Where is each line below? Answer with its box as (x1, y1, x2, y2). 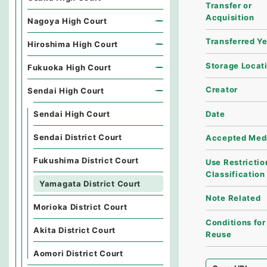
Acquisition (206, 12, 254, 22)
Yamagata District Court (39, 179, 141, 188)
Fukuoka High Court (27, 63, 111, 72)
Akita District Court (33, 225, 116, 235)
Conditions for (206, 217, 266, 227)
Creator (206, 85, 238, 95)
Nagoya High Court (27, 16, 107, 26)
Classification (206, 169, 265, 179)
